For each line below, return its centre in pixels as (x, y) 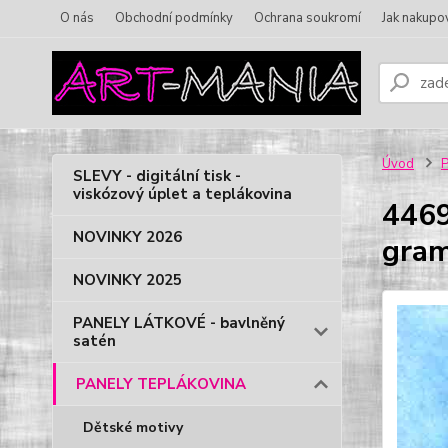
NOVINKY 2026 (127, 237)
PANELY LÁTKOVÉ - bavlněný (179, 323)
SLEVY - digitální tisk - (157, 176)
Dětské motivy (133, 427)
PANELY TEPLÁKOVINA (161, 384)
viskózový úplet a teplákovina (182, 194)
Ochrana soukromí (307, 18)
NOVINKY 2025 (127, 280)
